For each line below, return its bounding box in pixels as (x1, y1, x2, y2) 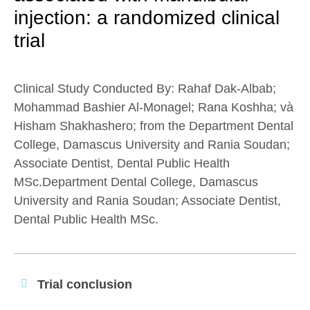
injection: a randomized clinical (14, 7, 280, 28)
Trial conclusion (37, 277, 132, 291)
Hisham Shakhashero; (14, 119, 136, 133)
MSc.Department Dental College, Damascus (14, 175, 258, 189)
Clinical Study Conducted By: (14, 82, 178, 95)
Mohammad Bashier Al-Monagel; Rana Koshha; (14, 100, 277, 114)
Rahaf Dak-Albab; (178, 82, 276, 95)
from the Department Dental (136, 119, 293, 133)
